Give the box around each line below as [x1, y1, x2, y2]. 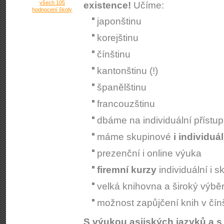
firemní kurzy [97, 164, 156, 175]
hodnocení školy [32, 6, 72, 12]
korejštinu [97, 32, 138, 43]
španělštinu [97, 82, 146, 92]
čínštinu [97, 49, 130, 59]
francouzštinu [97, 98, 155, 109]
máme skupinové [97, 131, 173, 142]
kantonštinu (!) [97, 65, 158, 76]
